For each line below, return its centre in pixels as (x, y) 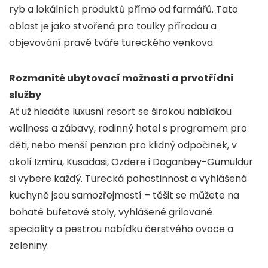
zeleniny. (29, 246)
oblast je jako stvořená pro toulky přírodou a (113, 26)
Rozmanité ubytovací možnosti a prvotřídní (121, 78)
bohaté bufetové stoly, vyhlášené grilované (111, 212)
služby (25, 95)
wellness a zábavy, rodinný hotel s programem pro (128, 129)
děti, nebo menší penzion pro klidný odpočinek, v (123, 145)
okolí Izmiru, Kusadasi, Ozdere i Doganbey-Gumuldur (131, 162)
